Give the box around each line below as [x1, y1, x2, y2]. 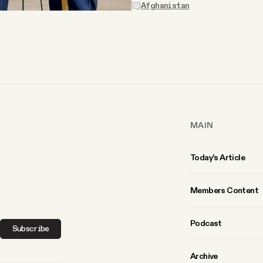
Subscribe [12, 225, 49, 234]
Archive [190, 250, 218, 261]
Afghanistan [141, 1, 190, 10]
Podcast [190, 217, 222, 228]
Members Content [190, 184, 258, 195]
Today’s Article [190, 151, 245, 163]
